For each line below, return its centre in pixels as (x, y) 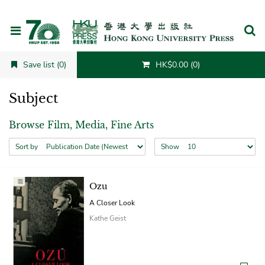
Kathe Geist (108, 218)
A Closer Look (112, 203)
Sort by (27, 146)
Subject (33, 98)
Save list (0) (44, 64)
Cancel (240, 64)
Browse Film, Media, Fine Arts (81, 125)
